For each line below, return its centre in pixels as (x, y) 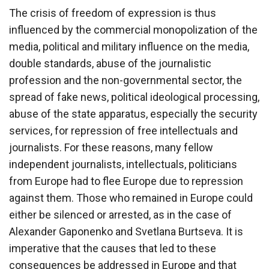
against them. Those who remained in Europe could (131, 198)
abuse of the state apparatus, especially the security (133, 113)
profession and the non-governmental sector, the (125, 80)
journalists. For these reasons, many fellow (111, 147)
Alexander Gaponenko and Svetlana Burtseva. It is (126, 231)
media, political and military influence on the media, (129, 46)
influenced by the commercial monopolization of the (133, 29)
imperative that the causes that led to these (113, 248)
